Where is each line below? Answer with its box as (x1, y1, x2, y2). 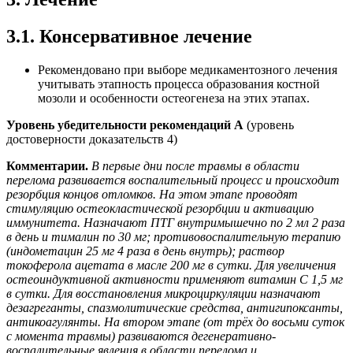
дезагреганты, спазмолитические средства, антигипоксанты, (6, 300, 343, 314)
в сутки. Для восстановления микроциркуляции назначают (6, 286, 321, 300)
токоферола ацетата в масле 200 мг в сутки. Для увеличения (6, 258, 336, 272)
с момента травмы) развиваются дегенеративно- (6, 329, 276, 343)
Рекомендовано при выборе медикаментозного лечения (38, 62, 337, 76)
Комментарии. (6, 158, 88, 173)
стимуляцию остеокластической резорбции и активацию (6, 201, 314, 215)
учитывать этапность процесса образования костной (38, 76, 320, 91)
